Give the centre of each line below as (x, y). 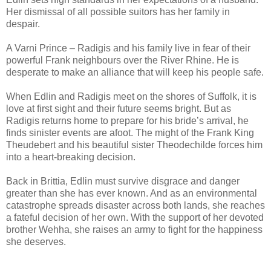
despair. (23, 24)
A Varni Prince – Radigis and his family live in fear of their (128, 48)
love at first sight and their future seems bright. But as (119, 108)
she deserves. (36, 241)
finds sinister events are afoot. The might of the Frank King (130, 132)
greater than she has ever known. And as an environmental (132, 193)
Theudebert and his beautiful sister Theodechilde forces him (134, 145)
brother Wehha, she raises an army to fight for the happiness (134, 229)
